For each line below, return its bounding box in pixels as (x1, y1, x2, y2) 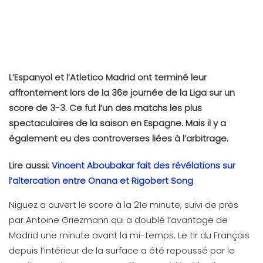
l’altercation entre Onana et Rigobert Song (9, 174, 193, 187)
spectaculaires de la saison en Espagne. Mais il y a (9, 116, 226, 129)
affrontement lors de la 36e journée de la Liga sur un (9, 86, 235, 99)
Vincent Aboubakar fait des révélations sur (52, 159, 235, 171)
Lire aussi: (9, 159, 52, 171)
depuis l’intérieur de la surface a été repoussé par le (9, 244, 235, 257)
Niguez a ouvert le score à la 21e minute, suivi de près (9, 198, 238, 211)
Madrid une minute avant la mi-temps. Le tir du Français (9, 228, 249, 241)
